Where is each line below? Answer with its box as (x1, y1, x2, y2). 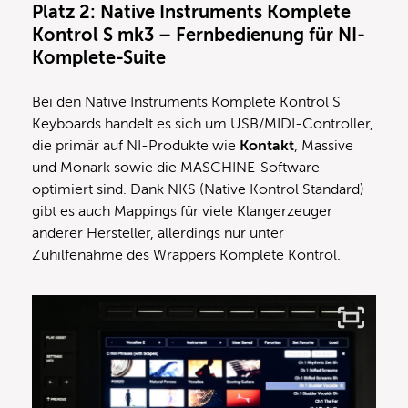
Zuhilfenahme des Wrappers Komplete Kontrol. (32, 246, 341, 263)
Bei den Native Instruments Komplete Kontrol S (32, 93, 341, 110)
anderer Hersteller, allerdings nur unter (32, 224, 284, 241)
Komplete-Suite (32, 46, 166, 68)
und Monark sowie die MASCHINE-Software (32, 158, 320, 176)
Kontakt (240, 137, 294, 154)
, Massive (294, 137, 353, 154)
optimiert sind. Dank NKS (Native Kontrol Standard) (32, 180, 364, 198)
